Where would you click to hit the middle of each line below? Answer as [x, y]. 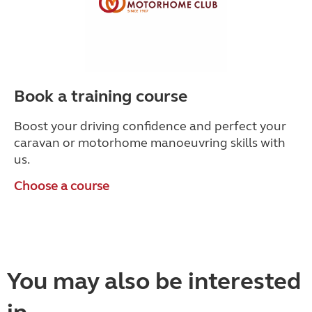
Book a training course [101, 96]
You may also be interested [154, 281]
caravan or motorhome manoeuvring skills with [150, 143]
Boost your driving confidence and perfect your [150, 126]
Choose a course [62, 186]
